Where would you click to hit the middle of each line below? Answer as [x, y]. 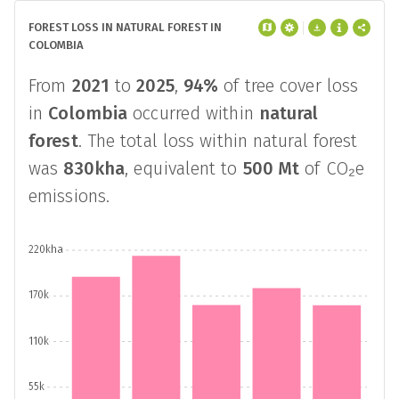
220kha [46, 249]
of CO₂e [332, 168]
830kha [94, 168]
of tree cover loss [289, 85]
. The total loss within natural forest [218, 141]
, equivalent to [184, 168]
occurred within [193, 113]
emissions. [69, 196]
